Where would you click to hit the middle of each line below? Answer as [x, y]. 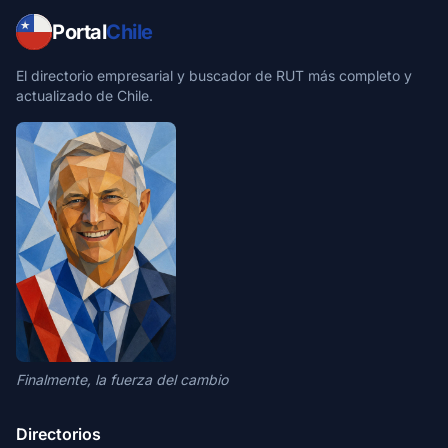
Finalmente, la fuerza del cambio [122, 379]
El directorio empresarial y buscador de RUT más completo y [214, 75]
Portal [79, 32]
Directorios [58, 434]
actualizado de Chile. [84, 95]
